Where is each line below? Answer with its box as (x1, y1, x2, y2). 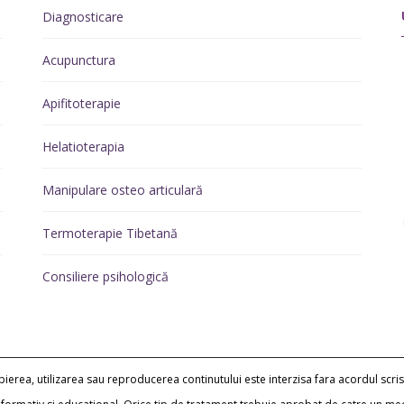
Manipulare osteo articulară (41, 181, 203, 198)
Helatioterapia (41, 138, 124, 155)
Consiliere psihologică (41, 268, 169, 285)
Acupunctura (41, 51, 115, 69)
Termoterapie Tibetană (41, 225, 178, 242)
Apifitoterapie (41, 95, 121, 112)
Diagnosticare (41, 8, 124, 25)
